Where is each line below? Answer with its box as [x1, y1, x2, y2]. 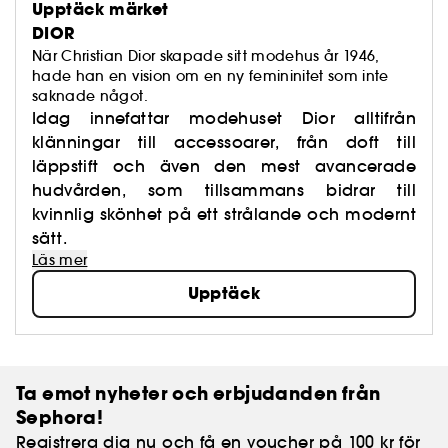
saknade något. [32, 87, 148, 106]
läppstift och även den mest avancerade [32, 156, 416, 177]
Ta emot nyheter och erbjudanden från [16, 381, 381, 407]
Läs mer [32, 251, 88, 270]
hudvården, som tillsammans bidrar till [32, 180, 416, 201]
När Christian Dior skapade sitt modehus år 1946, [32, 47, 380, 66]
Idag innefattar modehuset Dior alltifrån [32, 108, 416, 129]
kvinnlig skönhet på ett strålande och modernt [32, 204, 416, 225]
